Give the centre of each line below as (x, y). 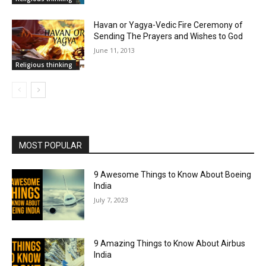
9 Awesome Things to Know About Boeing (173, 175)
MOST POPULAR (50, 146)
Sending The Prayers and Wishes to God (169, 36)
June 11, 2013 (115, 50)
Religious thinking (44, 65)
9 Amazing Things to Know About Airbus (170, 244)
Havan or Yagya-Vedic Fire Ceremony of (169, 25)
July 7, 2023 (111, 200)
